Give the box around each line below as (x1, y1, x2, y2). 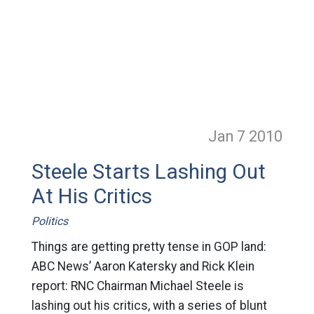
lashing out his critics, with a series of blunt (31, 299, 267, 313)
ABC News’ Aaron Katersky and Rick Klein (31, 259, 254, 273)
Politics (31, 214, 68, 228)
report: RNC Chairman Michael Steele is (31, 279, 244, 293)
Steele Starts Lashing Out (31, 160, 266, 184)
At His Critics (31, 184, 152, 208)
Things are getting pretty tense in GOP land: (31, 240, 266, 254)
